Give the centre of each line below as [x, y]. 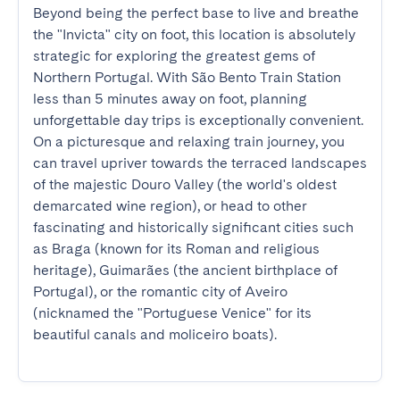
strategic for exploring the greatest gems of [174, 56]
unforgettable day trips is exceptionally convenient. [198, 120]
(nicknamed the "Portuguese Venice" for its [172, 313]
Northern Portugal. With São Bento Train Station [187, 77]
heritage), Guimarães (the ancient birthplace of [185, 270]
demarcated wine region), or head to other [170, 206]
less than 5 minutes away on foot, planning [170, 99]
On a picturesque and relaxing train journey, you [189, 142]
